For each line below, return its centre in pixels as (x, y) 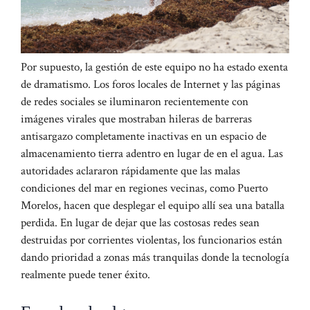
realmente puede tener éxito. (85, 275)
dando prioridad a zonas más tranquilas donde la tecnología (155, 257)
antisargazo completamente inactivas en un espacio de (144, 136)
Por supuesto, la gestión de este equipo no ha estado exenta (154, 67)
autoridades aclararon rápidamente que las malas (130, 171)
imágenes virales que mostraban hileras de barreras (136, 119)
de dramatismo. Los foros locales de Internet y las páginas (151, 84)
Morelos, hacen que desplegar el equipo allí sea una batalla (153, 206)
